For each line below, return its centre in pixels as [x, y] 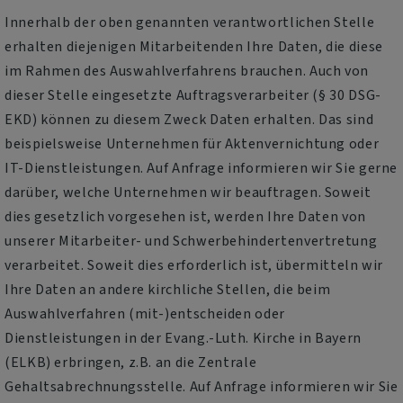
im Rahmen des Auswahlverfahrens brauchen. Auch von [187, 71]
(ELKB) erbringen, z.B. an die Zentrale [131, 363]
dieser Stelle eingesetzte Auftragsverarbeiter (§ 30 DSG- [193, 95]
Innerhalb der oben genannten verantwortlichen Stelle [190, 22]
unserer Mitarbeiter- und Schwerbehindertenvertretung [191, 241]
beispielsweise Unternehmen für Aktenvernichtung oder [192, 144]
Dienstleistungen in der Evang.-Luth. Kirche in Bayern [183, 338]
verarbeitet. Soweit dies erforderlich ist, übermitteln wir [194, 265]
